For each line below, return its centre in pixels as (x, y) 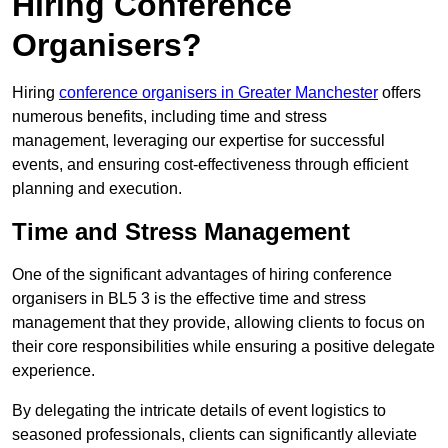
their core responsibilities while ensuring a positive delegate (223, 347)
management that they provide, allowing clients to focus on (218, 323)
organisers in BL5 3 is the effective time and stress (189, 299)
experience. (53, 371)
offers (399, 93)
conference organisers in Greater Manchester (218, 93)
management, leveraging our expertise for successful (198, 141)
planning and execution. (97, 189)
